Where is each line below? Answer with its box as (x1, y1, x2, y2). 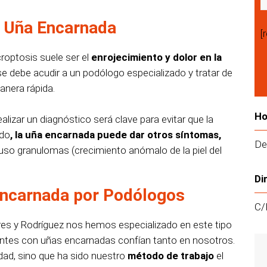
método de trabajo (128, 250, 214, 262)
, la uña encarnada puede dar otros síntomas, (10, 129, 221, 141)
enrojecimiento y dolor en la (91, 51, 222, 64)
